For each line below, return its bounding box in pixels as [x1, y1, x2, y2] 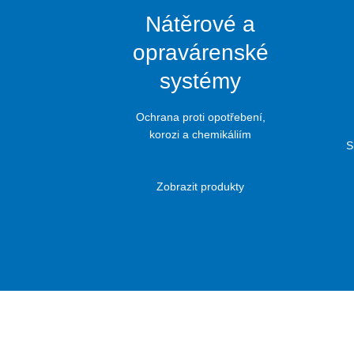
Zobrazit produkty [156, 180, 245, 194]
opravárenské [132, 40, 269, 66]
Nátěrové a [145, 12, 256, 37]
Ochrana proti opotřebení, [135, 111, 265, 124]
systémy [160, 69, 242, 94]
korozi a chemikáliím [149, 128, 252, 141]
